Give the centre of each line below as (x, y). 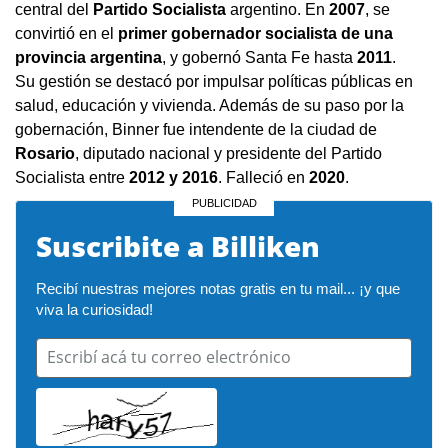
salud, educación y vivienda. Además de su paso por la (209, 106)
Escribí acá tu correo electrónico (169, 357)
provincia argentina (88, 58)
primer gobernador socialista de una (255, 34)
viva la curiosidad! (94, 310)
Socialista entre (72, 178)
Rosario (45, 154)
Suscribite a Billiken (178, 246)
